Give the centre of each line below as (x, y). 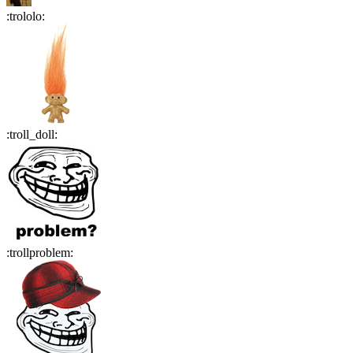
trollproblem (40, 253)
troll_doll (32, 135)
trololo (26, 17)
